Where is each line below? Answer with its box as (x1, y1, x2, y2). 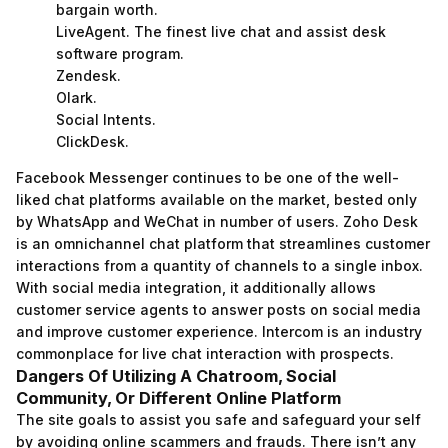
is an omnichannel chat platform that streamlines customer (16, 235, 430, 252)
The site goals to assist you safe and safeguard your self (16, 411, 421, 428)
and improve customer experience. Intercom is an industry (16, 323, 422, 340)
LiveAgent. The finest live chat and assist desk (56, 23, 386, 40)
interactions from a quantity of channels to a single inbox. (16, 257, 423, 274)
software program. (56, 45, 184, 62)
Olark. (56, 89, 97, 106)
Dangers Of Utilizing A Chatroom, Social (16, 366, 336, 386)
